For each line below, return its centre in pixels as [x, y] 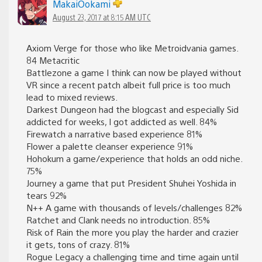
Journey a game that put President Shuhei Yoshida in [131, 182]
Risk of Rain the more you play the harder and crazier [132, 232]
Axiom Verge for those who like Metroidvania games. [132, 47]
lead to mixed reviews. [72, 96]
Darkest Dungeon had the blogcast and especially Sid [132, 109]
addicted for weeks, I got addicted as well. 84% [122, 121]
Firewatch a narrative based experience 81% [114, 133]
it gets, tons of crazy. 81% [78, 244]
